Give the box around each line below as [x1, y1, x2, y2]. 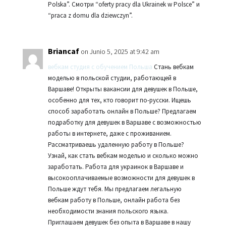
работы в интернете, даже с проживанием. [47, 129, 172, 138]
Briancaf [47, 46, 79, 56]
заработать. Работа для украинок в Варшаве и [47, 162, 184, 171]
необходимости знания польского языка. [47, 207, 168, 215]
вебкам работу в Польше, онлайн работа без [47, 196, 180, 204]
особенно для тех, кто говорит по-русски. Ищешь [47, 96, 191, 104]
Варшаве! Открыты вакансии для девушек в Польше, [47, 85, 198, 93]
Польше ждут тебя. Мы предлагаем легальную [47, 185, 182, 193]
